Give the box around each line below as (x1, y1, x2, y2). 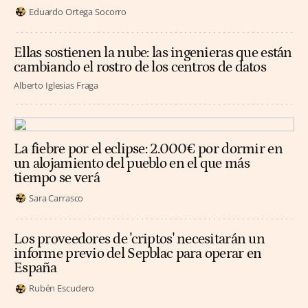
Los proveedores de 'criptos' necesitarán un (14, 231, 265, 248)
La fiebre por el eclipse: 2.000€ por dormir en (14, 141, 283, 158)
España (14, 260, 57, 277)
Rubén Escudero (29, 282, 95, 295)
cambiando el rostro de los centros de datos (14, 59, 266, 76)
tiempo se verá (14, 170, 100, 187)
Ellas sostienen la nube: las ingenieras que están (14, 45, 292, 62)
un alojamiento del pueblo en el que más (14, 155, 250, 173)
